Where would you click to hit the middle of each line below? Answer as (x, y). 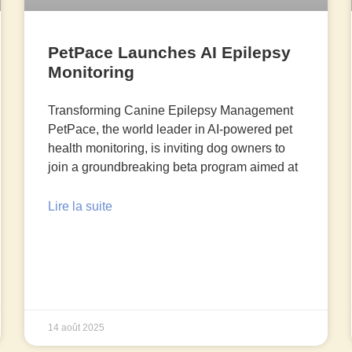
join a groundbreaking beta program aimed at (173, 167)
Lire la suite (81, 207)
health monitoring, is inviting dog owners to (167, 148)
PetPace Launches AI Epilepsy (170, 53)
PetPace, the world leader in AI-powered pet (170, 130)
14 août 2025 (77, 328)
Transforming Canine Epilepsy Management (171, 111)
